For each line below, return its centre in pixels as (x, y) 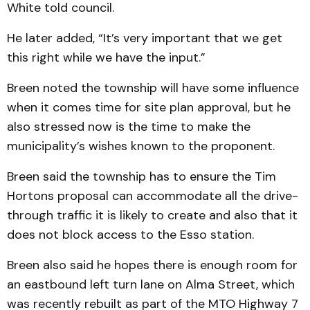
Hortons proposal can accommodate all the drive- (153, 196)
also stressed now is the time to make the (129, 127)
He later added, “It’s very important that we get (145, 38)
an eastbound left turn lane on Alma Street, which (151, 284)
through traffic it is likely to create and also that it (152, 215)
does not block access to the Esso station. (130, 235)
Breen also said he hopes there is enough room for (152, 265)
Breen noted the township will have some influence (153, 88)
